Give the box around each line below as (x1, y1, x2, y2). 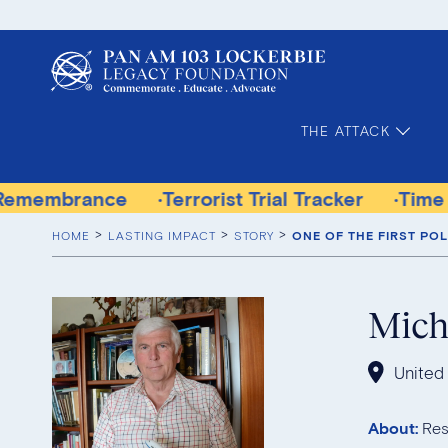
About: (368, 417, 418, 437)
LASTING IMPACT (108, 227, 216, 242)
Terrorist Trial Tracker (19, 186, 221, 210)
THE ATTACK (300, 122, 390, 139)
